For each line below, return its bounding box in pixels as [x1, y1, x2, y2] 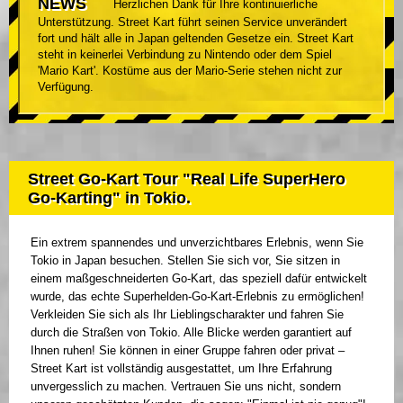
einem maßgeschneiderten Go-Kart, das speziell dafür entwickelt [31, 272, 367, 286]
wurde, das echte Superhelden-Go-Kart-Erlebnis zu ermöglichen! [31, 290, 364, 304]
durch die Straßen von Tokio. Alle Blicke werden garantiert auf [31, 326, 352, 340]
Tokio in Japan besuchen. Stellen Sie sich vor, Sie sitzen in [31, 254, 340, 268]
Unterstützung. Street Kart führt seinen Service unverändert [38, 15, 347, 30]
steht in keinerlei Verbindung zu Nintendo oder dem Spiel [38, 48, 332, 62]
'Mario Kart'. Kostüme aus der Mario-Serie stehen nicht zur [38, 64, 342, 78]
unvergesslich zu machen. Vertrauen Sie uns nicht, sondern [31, 380, 341, 394]
